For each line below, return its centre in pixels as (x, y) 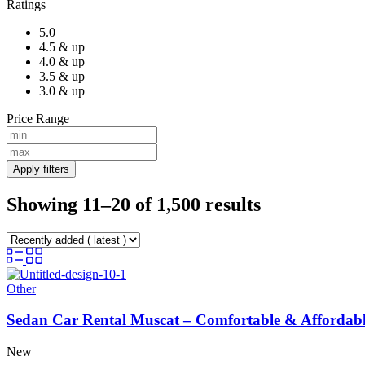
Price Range (38, 118)
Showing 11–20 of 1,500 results (134, 204)
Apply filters (41, 169)
